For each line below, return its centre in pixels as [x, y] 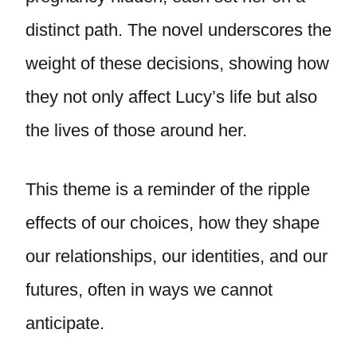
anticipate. [65, 323]
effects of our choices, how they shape [173, 223]
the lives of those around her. [139, 130]
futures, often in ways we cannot [149, 290]
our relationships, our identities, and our [177, 256]
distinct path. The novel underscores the [178, 30]
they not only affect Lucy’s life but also [171, 97]
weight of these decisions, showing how [177, 63]
